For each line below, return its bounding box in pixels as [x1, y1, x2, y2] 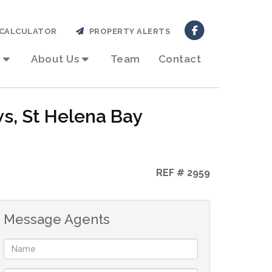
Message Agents [4, 211, 110, 227]
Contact [158, 53, 201, 65]
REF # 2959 [154, 167, 210, 178]
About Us [31, 53, 80, 65]
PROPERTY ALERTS [84, 27, 171, 36]
